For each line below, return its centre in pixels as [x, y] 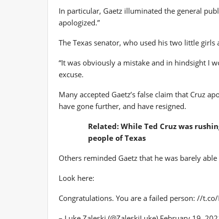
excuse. [71, 74]
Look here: [77, 178]
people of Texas [117, 138]
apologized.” [79, 22]
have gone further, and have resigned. [122, 106]
